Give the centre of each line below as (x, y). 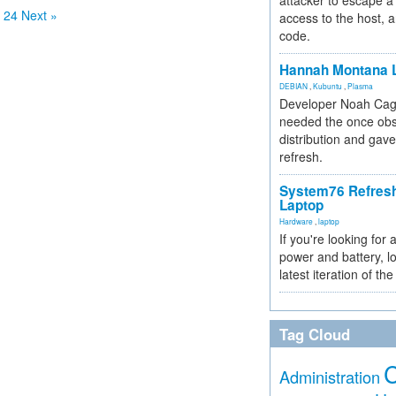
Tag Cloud (315, 334)
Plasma (360, 86)
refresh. (301, 156)
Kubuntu (327, 86)
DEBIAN (293, 86)
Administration (330, 377)
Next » (39, 15)
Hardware (296, 221)
